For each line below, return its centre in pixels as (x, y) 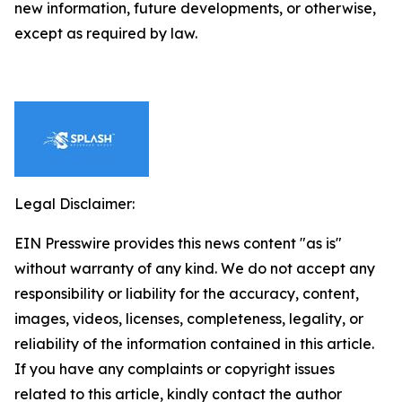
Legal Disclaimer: (74, 204)
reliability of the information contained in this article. (194, 344)
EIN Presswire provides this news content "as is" (178, 243)
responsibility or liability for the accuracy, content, (187, 293)
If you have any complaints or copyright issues (175, 369)
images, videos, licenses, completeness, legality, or (189, 319)
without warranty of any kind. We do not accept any (195, 268)
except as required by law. (106, 33)
